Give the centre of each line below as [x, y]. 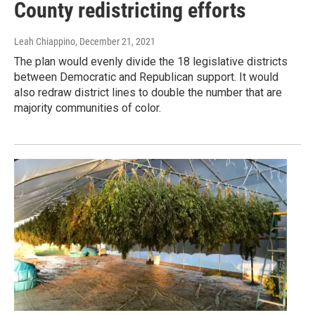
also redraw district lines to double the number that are [148, 93]
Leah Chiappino [45, 42]
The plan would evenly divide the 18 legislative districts [151, 62]
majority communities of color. [88, 108]
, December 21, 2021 [115, 42]
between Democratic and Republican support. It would [146, 77]
